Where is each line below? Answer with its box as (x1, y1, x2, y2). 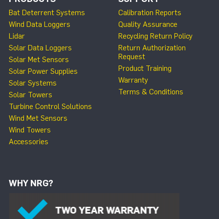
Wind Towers (9, 126, 51, 134)
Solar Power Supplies (9, 67, 78, 76)
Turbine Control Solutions (9, 102, 92, 111)
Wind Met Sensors (9, 114, 67, 123)
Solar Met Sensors (9, 55, 69, 64)
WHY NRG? (9, 178, 53, 189)
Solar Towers (9, 90, 52, 99)
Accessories (9, 137, 48, 146)
